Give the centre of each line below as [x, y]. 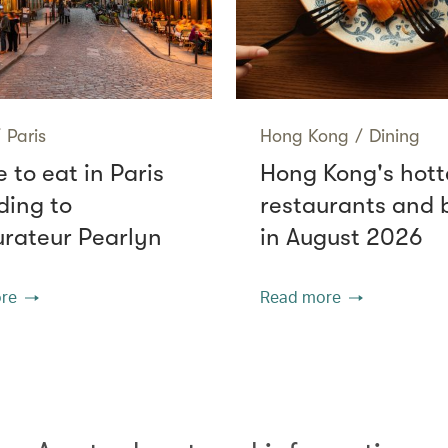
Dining [394, 135]
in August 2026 [341, 236]
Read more [300, 296]
